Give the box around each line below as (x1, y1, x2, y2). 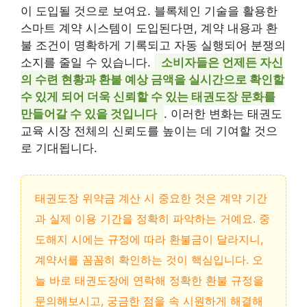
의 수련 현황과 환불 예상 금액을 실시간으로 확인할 (21, 73, 284, 87)
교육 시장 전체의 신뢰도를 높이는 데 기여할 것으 (21, 124, 278, 138)
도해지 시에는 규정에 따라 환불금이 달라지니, (35, 232, 263, 246)
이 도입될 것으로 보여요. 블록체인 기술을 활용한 (21, 4, 278, 19)
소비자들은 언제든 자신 (161, 56, 283, 70)
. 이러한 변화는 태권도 (164, 107, 282, 121)
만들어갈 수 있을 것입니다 (21, 107, 157, 121)
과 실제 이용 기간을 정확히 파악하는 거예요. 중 (35, 211, 270, 225)
